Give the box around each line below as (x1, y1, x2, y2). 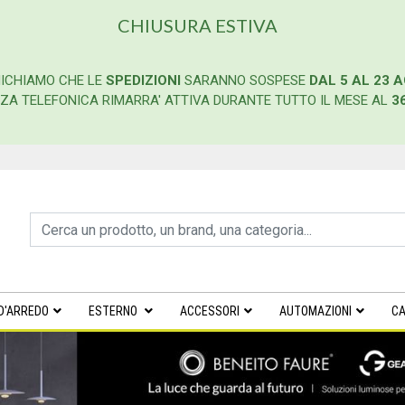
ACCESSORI (180, 304, 240, 318)
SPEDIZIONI (105, 72, 184, 89)
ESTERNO (89, 304, 140, 318)
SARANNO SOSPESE (184, 72, 309, 89)
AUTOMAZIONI (279, 304, 352, 318)
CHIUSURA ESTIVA (118, 14, 278, 36)
